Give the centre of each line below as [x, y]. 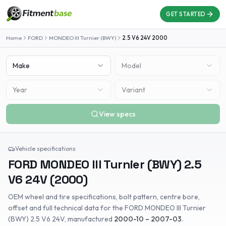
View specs [117, 114]
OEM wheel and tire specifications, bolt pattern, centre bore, [104, 197]
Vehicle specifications [45, 149]
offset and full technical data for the [66, 208]
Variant [133, 90]
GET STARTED [186, 14]
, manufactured [89, 219]
